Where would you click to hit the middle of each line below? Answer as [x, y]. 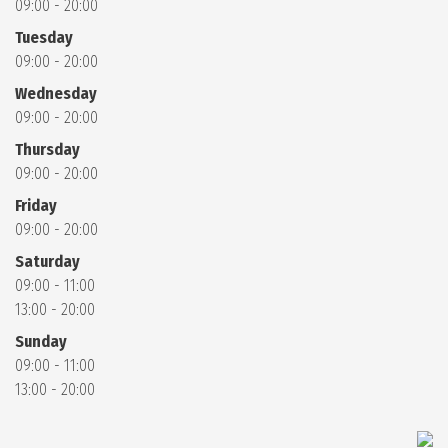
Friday [36, 205]
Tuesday [44, 37]
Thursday [47, 149]
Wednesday [56, 93]
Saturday [47, 261]
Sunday [41, 341]
